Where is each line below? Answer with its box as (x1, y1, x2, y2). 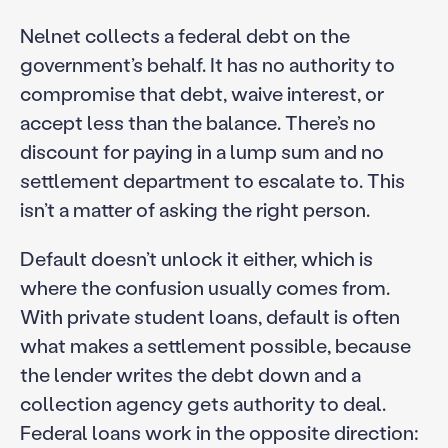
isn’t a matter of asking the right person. (19, 195, 370, 222)
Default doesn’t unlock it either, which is (19, 244, 373, 271)
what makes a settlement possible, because (19, 331, 411, 358)
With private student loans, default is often (19, 302, 400, 329)
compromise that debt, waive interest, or (19, 79, 384, 106)
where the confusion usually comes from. (19, 273, 390, 300)
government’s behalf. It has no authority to (19, 50, 395, 77)
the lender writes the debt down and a (19, 360, 361, 387)
